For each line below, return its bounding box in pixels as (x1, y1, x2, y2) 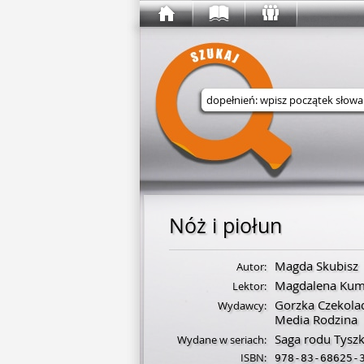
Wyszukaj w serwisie (254, 120, 349, 134)
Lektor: (232, 279, 266, 293)
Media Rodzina (275, 311, 357, 327)
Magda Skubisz (275, 258, 358, 274)
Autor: (236, 259, 266, 274)
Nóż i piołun (169, 212, 282, 239)
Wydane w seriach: (177, 332, 266, 347)
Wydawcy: (218, 298, 266, 313)
